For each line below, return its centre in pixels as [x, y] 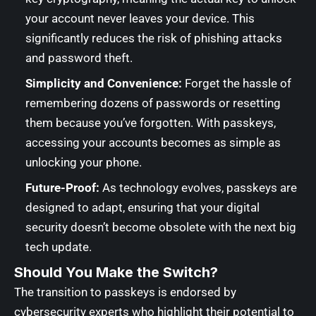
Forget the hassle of [237, 83]
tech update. [59, 247]
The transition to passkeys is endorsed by [125, 292]
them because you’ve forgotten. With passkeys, [151, 122]
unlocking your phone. [84, 162]
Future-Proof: [62, 187]
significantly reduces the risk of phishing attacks [154, 38]
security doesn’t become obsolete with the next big [161, 227]
